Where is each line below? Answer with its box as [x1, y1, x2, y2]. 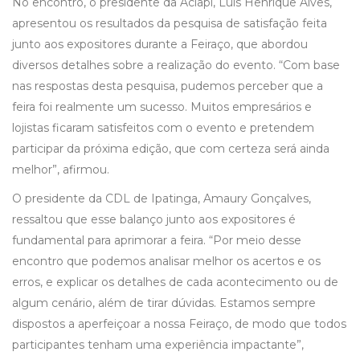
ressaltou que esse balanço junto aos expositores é [12, 212, 296, 227]
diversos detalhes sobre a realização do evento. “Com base [12, 58, 340, 73]
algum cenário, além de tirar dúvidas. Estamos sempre [12, 296, 316, 311]
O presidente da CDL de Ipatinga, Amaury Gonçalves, [12, 191, 311, 207]
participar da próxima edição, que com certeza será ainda [12, 141, 329, 157]
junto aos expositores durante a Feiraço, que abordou [12, 37, 308, 52]
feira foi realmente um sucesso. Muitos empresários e [12, 100, 312, 115]
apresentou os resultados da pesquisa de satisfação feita [12, 16, 327, 31]
